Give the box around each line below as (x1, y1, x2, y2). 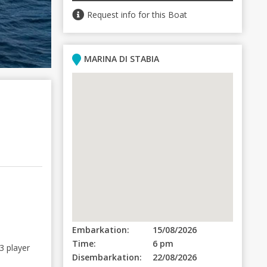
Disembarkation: (72, 252, 142, 263)
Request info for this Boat (87, 9, 187, 20)
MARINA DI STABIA (84, 53, 159, 64)
